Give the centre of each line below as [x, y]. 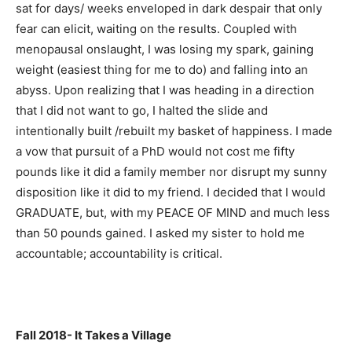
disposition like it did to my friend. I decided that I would [170, 192]
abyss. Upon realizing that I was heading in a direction [165, 90]
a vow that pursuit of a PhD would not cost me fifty [155, 151]
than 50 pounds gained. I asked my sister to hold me [160, 233]
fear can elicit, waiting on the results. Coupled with [156, 28]
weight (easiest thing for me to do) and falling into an [162, 69]
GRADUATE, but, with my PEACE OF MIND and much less [173, 212]
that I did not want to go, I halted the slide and [142, 110]
